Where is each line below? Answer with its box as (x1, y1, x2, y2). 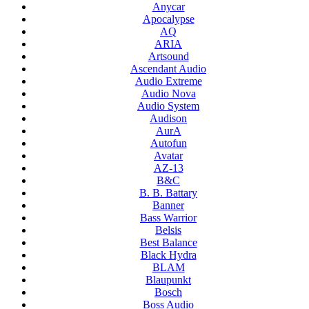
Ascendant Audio (130, 63, 206, 75)
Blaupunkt (146, 274, 191, 286)
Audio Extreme (134, 75, 202, 88)
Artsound (148, 50, 189, 63)
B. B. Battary (139, 187, 197, 199)
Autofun (150, 137, 187, 150)
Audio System (137, 100, 199, 112)
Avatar (154, 150, 183, 162)
